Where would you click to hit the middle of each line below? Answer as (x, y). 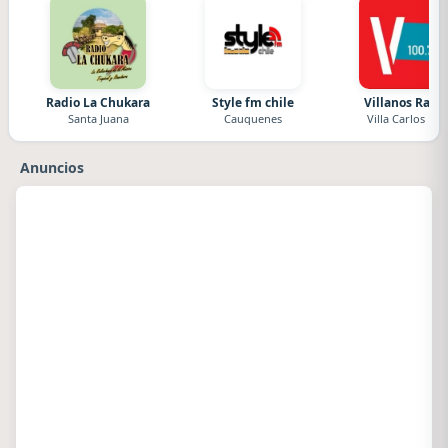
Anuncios (52, 167)
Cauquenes (252, 118)
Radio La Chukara (98, 102)
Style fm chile (252, 102)
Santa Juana (98, 118)
